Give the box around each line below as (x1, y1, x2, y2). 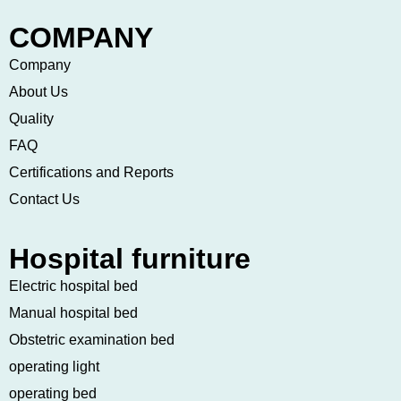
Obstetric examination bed (9, 331, 175, 347)
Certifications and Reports (9, 165, 174, 181)
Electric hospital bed (9, 277, 138, 294)
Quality (9, 111, 54, 127)
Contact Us (9, 192, 80, 208)
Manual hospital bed (9, 304, 138, 320)
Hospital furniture (9, 242, 251, 275)
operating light (9, 358, 99, 374)
